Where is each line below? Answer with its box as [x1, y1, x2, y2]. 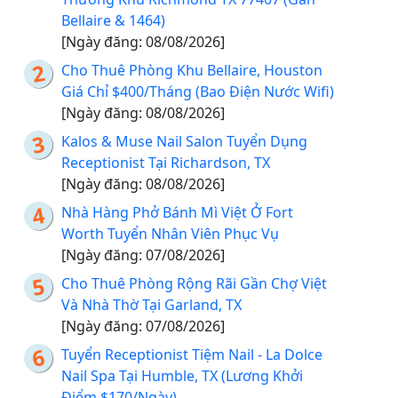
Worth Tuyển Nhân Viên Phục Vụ [61, 224, 279, 244]
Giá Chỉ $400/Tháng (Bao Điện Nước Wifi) [61, 82, 334, 102]
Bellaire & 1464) [61, 11, 165, 31]
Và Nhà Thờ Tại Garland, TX [61, 295, 242, 315]
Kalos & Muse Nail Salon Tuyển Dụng [61, 131, 307, 152]
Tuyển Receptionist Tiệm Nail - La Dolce [61, 345, 322, 365]
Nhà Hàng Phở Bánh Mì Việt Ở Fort [61, 203, 293, 223]
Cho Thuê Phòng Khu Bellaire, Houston [61, 60, 322, 81]
